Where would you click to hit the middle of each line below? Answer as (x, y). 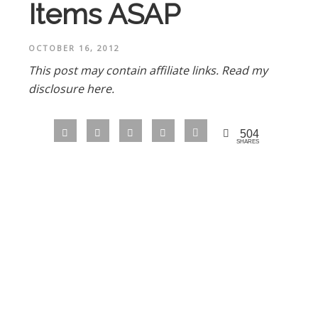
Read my (245, 70)
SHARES (247, 142)
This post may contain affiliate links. (125, 70)
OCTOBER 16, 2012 (74, 48)
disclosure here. (71, 88)
